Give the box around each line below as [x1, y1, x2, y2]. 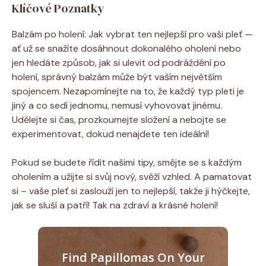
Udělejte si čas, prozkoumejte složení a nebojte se [12, 113, 226, 126]
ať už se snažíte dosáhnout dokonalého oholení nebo [12, 42, 241, 55]
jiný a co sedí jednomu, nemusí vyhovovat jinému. [12, 99, 222, 112]
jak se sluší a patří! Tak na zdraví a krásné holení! [12, 199, 218, 212]
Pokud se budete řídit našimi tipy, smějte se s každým [12, 156, 242, 169]
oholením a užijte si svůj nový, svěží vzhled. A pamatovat [12, 170, 252, 183]
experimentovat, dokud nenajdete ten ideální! [12, 128, 209, 141]
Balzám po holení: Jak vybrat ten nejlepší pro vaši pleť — [12, 28, 253, 41]
